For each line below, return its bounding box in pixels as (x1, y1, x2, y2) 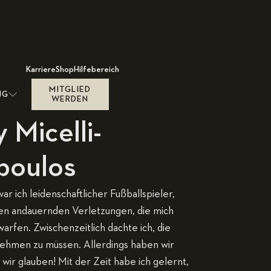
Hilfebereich (74, 65, 119, 74)
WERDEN (51, 95, 89, 103)
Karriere (26, 65, 56, 74)
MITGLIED (49, 85, 91, 94)
